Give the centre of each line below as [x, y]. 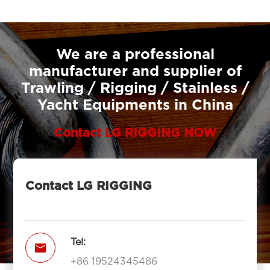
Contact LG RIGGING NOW [135, 133]
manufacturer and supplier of [135, 72]
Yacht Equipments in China [135, 105]
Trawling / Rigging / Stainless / [135, 89]
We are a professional [135, 55]
